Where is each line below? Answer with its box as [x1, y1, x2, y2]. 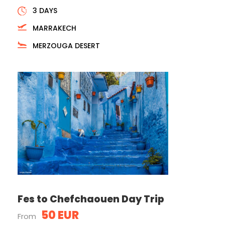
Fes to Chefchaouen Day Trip [18, 192, 164, 206]
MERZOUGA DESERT [33, 41, 100, 51]
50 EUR [41, 207, 79, 223]
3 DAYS [33, 6, 57, 16]
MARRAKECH [33, 23, 76, 33]
